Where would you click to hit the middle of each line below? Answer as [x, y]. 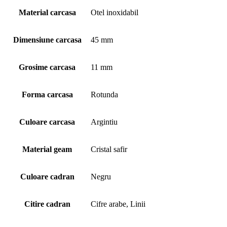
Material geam [47, 149]
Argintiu [104, 122]
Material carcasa [47, 12]
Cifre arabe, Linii [118, 204]
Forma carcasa [47, 94]
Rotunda [104, 94]
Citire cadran [47, 204]
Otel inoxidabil [115, 12]
